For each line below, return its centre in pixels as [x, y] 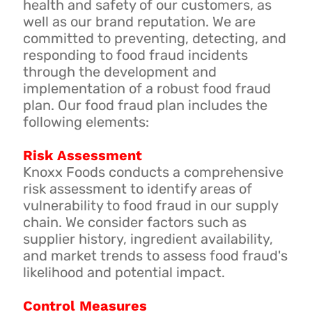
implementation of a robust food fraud [147, 88]
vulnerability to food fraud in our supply [150, 205]
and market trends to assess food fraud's [155, 255]
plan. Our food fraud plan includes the [145, 105]
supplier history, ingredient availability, [148, 239]
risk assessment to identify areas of [137, 188]
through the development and [119, 71]
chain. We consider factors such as [134, 222]
